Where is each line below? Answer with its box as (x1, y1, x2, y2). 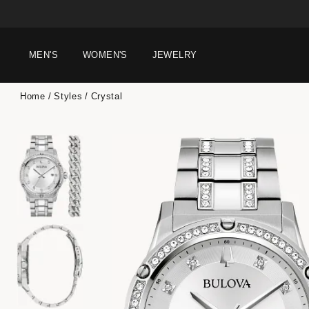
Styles (54, 91, 83, 101)
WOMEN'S (82, 50, 128, 60)
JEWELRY (152, 50, 197, 60)
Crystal (90, 91, 123, 101)
